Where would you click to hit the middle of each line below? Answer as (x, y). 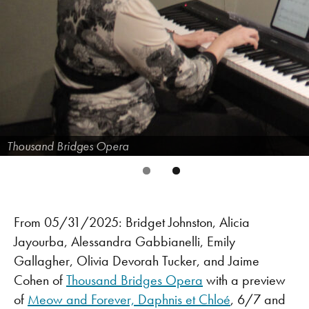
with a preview (244, 280)
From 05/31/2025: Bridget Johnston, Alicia (132, 222)
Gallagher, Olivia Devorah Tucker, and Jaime (137, 261)
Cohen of (40, 280)
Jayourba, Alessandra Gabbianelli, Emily (124, 241)
